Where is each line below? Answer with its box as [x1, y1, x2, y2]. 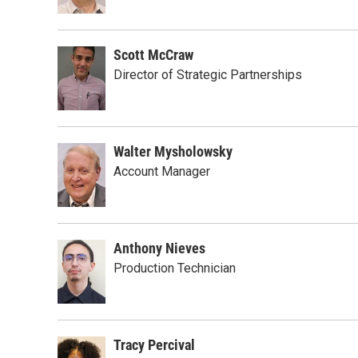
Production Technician [113, 261, 236, 276]
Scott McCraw [113, 46, 193, 63]
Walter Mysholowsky [113, 143, 233, 160]
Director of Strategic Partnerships [113, 67, 302, 82]
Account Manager [113, 164, 210, 179]
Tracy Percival [113, 336, 195, 353]
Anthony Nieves [113, 240, 205, 257]
